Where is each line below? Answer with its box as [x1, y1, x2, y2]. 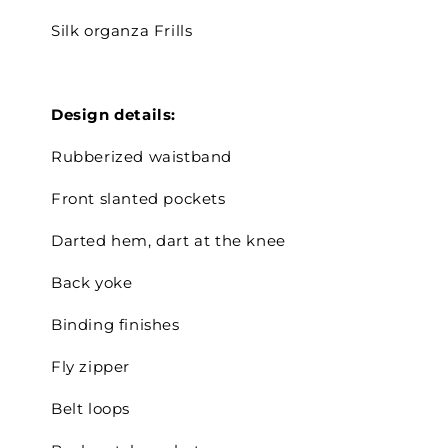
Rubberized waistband [50, 146, 237, 166]
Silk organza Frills [50, 20, 193, 40]
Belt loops [50, 398, 135, 418]
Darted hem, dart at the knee [50, 230, 291, 250]
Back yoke [50, 272, 133, 292]
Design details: [50, 104, 176, 124]
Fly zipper [50, 356, 130, 376]
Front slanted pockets [50, 188, 226, 208]
